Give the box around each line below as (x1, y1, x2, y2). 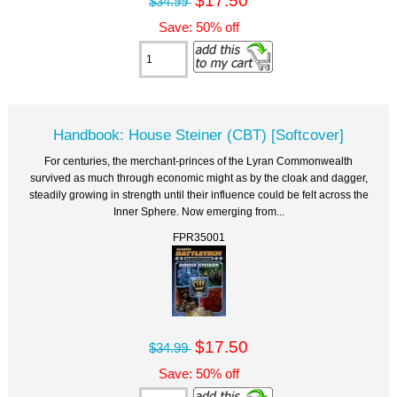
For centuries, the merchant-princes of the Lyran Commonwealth (44, 154, 353, 167)
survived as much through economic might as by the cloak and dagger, (29, 171, 368, 183)
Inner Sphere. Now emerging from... (113, 205, 284, 217)
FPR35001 (172, 230, 225, 243)
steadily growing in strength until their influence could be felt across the (28, 188, 369, 200)
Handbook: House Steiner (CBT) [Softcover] (53, 125, 344, 144)
